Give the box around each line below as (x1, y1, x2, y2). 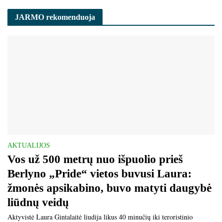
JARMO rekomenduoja (15, 12, 95, 21)
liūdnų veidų (7, 196, 69, 209)
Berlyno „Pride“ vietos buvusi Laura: (7, 167, 192, 180)
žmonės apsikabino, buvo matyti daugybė (7, 181, 212, 194)
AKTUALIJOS (7, 141, 50, 149)
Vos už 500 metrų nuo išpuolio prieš (7, 153, 183, 166)
